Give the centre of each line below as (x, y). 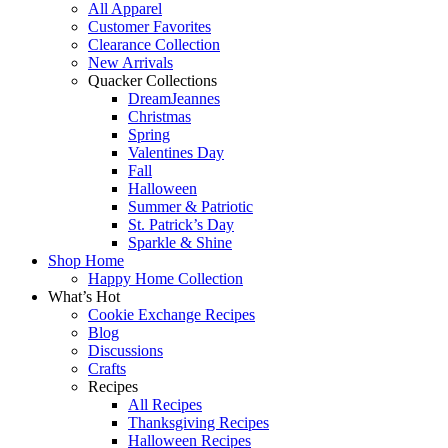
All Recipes (165, 405)
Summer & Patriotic (190, 207)
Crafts (107, 369)
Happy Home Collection (165, 279)
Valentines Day (176, 153)
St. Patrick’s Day (181, 225)
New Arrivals (130, 63)
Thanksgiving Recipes (198, 423)
